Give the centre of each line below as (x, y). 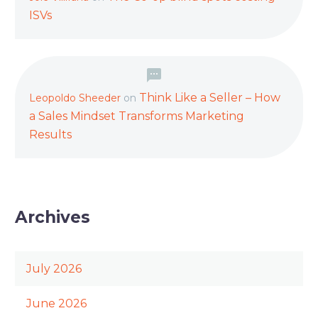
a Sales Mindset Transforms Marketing (137, 116)
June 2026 (56, 304)
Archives (53, 218)
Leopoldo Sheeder (75, 98)
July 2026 (54, 269)
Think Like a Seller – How (210, 98)
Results (50, 135)
